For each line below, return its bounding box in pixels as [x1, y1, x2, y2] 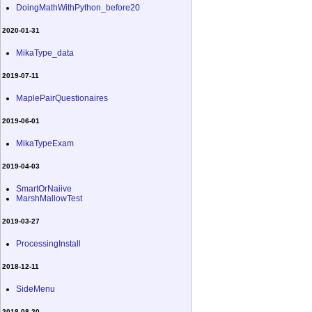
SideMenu [16, 283, 55, 294]
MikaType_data [16, 47, 74, 58]
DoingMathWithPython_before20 [16, 2, 140, 13]
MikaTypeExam [16, 138, 74, 148]
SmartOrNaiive [16, 183, 72, 194]
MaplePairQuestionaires [16, 93, 108, 103]
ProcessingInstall [16, 238, 81, 249]
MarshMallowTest [16, 193, 82, 203]
